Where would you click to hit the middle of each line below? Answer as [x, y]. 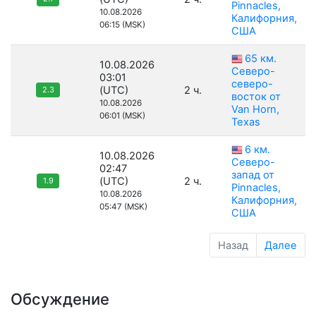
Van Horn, [255, 110]
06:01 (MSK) [122, 116]
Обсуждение [60, 299]
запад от [253, 175]
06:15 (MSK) [122, 25]
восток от [256, 97]
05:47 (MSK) [123, 207]
